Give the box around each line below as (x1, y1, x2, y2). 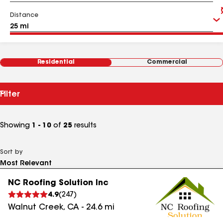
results (72, 122, 97, 129)
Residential (37, 59, 75, 65)
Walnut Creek (8, 204, 63, 212)
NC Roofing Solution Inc (8, 179, 109, 187)
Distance (10, 12, 38, 18)
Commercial (147, 59, 187, 65)
